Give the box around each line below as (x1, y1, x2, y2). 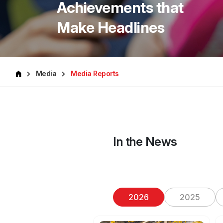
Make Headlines (57, 18, 165, 36)
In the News (113, 134, 177, 149)
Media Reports (71, 69, 119, 78)
